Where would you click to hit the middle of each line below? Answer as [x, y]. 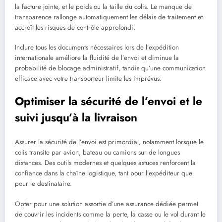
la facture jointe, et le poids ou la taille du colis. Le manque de [103, 6]
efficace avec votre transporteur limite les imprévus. [88, 78]
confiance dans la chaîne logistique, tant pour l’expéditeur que [104, 173]
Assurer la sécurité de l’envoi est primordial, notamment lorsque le [109, 142]
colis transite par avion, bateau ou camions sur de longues [97, 153]
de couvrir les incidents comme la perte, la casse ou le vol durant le [110, 214]
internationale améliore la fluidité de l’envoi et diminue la [97, 57]
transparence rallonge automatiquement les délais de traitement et [109, 17]
